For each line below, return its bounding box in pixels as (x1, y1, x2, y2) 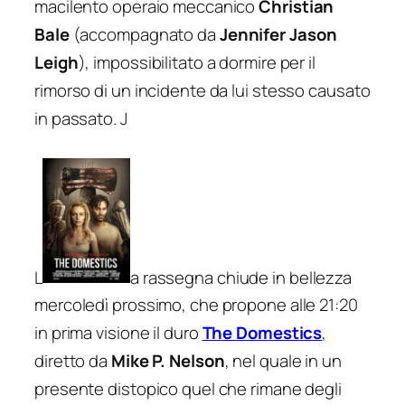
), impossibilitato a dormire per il (78, 50, 316, 74)
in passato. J (34, 106, 127, 130)
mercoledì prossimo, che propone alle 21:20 (34, 293, 358, 317)
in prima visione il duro (34, 321, 202, 345)
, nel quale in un (224, 349, 342, 373)
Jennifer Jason (219, 22, 337, 46)
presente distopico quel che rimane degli (34, 377, 342, 401)
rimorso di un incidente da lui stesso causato (34, 78, 371, 102)
